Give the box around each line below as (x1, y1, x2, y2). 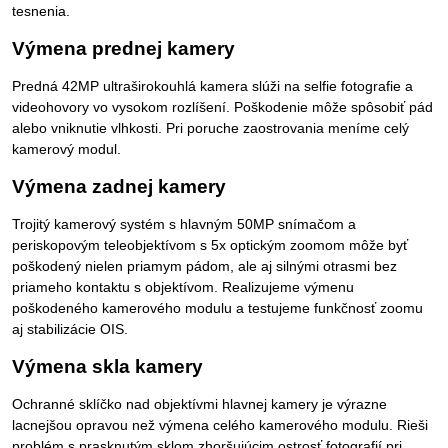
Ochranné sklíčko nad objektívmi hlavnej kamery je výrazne (12, 396, 387, 413)
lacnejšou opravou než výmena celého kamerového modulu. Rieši (12, 417, 428, 434)
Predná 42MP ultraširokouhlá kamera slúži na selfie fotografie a (12, 78, 413, 95)
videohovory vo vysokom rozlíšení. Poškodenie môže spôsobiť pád (12, 99, 433, 116)
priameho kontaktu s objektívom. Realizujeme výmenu (12, 279, 354, 296)
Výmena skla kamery (12, 356, 203, 378)
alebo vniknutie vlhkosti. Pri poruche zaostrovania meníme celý (12, 120, 409, 137)
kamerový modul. (12, 141, 121, 158)
